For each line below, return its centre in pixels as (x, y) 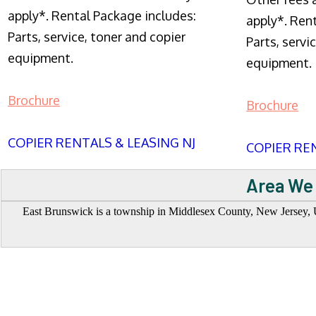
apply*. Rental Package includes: (102, 16)
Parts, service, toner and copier (97, 37)
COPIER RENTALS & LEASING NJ (102, 142)
